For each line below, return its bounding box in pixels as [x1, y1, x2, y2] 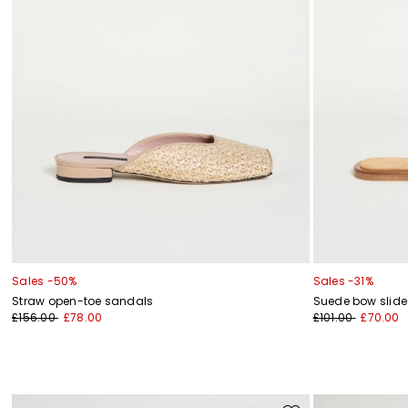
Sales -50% [12, 273, 77, 290]
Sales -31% [312, 273, 373, 290]
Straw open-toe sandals [12, 293, 154, 310]
